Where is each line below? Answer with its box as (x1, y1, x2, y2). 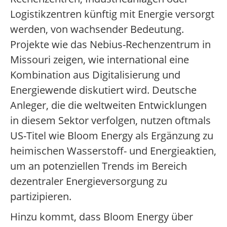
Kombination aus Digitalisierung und (10, 68, 180, 82)
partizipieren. (10, 190, 71, 204)
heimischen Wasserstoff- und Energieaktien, (10, 144, 216, 158)
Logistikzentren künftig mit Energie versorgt (10, 7, 214, 21)
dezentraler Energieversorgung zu (10, 174, 167, 188)
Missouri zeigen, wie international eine (10, 53, 189, 67)
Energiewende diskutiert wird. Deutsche (10, 83, 197, 97)
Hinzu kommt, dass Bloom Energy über (10, 210, 193, 224)
